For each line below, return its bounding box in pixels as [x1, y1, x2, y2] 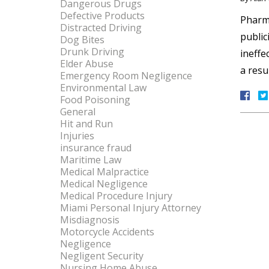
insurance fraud [60, 141, 131, 154]
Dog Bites [60, 33, 104, 46]
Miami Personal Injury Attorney [60, 201, 201, 214]
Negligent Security [60, 249, 144, 262]
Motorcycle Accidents [60, 225, 154, 238]
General [60, 105, 95, 118]
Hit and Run [60, 117, 113, 130]
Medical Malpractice [60, 165, 149, 178]
